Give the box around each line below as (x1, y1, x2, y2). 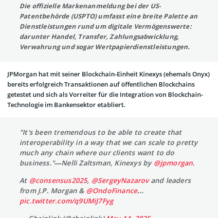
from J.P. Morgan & (19, 186, 86, 195)
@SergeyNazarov (91, 176, 149, 185)
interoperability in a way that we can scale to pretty (19, 138, 198, 147)
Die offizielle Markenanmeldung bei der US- (19, 1, 161, 10)
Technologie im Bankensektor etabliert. (7, 100, 126, 109)
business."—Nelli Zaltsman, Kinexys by (19, 158, 154, 167)
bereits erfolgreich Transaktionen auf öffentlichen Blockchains (7, 80, 195, 89)
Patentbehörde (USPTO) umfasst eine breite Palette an (19, 12, 198, 20)
